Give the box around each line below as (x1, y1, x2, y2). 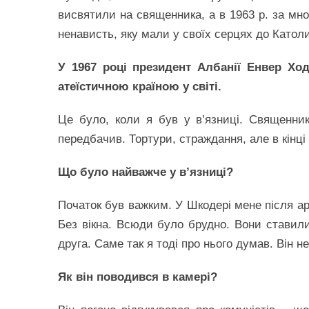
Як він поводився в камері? (58, 270, 217, 283)
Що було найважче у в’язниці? (58, 166, 233, 179)
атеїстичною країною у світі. (58, 80, 221, 93)
